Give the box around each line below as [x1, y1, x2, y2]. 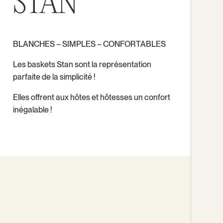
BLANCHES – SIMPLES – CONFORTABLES [13, 39, 166, 49]
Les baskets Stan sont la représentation [13, 59, 151, 69]
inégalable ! [13, 105, 52, 114]
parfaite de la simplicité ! [13, 72, 96, 82]
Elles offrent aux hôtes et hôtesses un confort [13, 92, 170, 102]
